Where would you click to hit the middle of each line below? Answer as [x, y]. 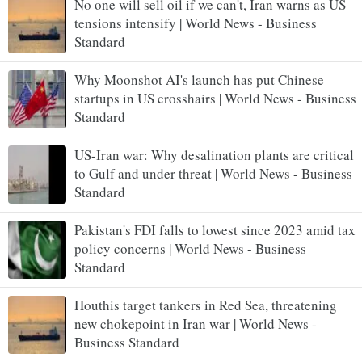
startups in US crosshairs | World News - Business [215, 98]
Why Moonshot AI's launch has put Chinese [199, 79]
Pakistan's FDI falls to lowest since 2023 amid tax [215, 229]
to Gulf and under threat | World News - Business [213, 173]
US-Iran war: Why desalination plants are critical [214, 154]
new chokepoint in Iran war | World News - [196, 323]
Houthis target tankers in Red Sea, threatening [206, 305]
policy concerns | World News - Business [190, 248]
